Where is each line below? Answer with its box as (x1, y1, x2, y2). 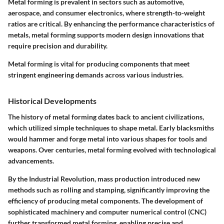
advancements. (8, 156, 54, 165)
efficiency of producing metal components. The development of (8, 196, 203, 205)
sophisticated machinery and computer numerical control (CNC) (8, 207, 206, 216)
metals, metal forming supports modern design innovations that (8, 30, 204, 39)
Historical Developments (8, 96, 96, 106)
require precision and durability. (8, 41, 107, 50)
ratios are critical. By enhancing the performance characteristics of (8, 19, 214, 28)
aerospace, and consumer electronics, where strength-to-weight (8, 8, 205, 17)
